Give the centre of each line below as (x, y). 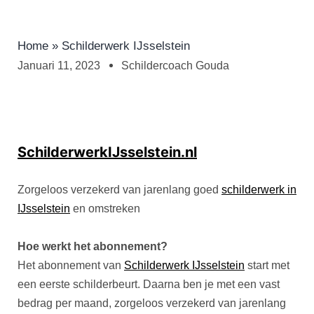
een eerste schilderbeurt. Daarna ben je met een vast (149, 285)
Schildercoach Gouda (175, 66)
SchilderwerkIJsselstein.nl (107, 152)
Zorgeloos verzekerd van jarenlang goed (120, 190)
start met (267, 266)
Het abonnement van (71, 266)
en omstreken (105, 209)
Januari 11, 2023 (59, 66)
